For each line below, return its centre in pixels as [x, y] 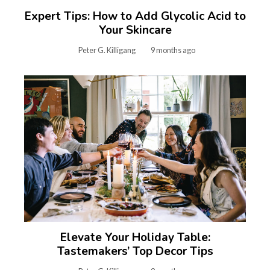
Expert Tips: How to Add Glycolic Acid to [135, 16]
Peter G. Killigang [107, 50]
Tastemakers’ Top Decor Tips [135, 252]
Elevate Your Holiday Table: [135, 238]
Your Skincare [135, 30]
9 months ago [173, 50]
